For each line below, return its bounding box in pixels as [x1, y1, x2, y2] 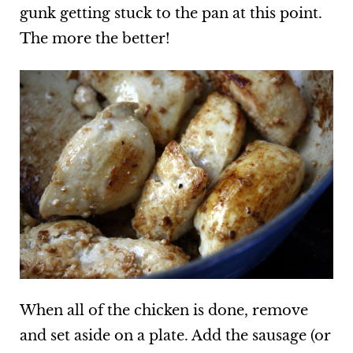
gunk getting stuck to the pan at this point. [19, 4, 322, 22]
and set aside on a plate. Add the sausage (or [19, 327, 331, 345]
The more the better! [19, 29, 170, 47]
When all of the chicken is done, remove [19, 302, 308, 320]
